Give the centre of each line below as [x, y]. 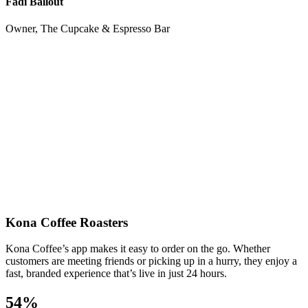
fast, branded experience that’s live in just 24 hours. [116, 274]
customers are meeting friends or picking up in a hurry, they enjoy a [151, 261]
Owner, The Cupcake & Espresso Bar [88, 29]
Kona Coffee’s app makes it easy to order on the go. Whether [138, 249]
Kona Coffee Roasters [67, 222]
